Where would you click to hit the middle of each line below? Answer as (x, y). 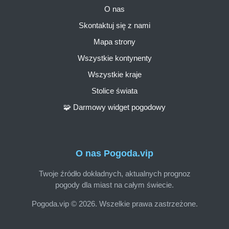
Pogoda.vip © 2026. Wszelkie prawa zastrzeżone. (114, 203)
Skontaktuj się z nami (114, 25)
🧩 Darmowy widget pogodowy (114, 107)
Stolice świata (114, 90)
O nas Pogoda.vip (114, 154)
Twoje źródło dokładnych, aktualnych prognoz (114, 173)
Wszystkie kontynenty (114, 58)
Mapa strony (114, 41)
